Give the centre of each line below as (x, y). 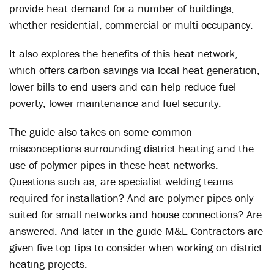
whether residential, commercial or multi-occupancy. (131, 25)
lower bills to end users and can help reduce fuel (123, 87)
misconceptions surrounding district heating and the (131, 148)
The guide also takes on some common (101, 132)
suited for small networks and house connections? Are (135, 214)
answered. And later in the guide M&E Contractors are (136, 231)
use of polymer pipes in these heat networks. (114, 165)
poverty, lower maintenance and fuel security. (115, 103)
